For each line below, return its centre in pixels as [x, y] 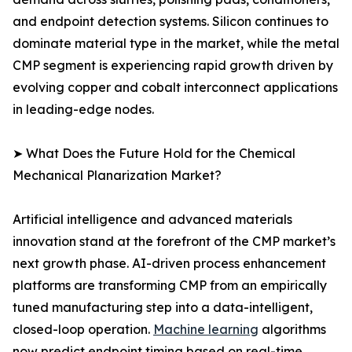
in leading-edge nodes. [83, 110]
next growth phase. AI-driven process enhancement [169, 264]
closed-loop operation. [83, 330]
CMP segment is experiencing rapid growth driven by [173, 66]
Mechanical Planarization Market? [117, 176]
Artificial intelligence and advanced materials [152, 220]
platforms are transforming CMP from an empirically [170, 286]
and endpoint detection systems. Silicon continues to [170, 22]
